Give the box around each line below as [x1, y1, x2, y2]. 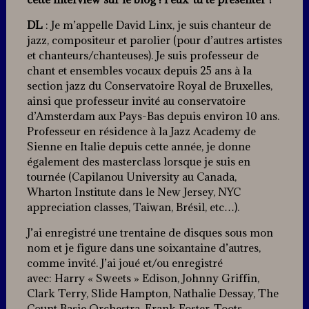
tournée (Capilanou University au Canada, [26, 170, 237, 184]
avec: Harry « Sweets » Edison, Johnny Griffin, [26, 271, 259, 286]
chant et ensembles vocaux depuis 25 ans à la [26, 63, 252, 78]
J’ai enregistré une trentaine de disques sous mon [26, 226, 273, 240]
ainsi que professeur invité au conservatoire [26, 94, 246, 108]
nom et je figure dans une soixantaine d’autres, [26, 241, 261, 255]
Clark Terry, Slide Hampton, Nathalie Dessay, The [26, 286, 279, 301]
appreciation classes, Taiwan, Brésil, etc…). [26, 200, 239, 215]
